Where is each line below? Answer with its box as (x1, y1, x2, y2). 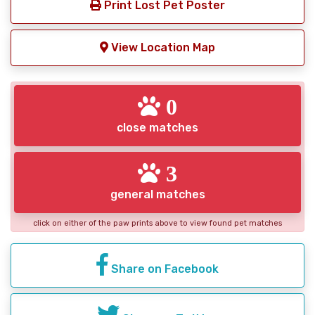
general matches (110, 187, 205, 201)
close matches (117, 120, 198, 134)
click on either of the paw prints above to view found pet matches (33, 218, 282, 228)
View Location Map (108, 41, 215, 54)
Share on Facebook (108, 262, 219, 276)
